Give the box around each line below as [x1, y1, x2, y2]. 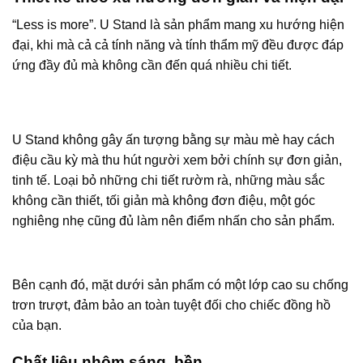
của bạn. [12, 318, 62, 333]
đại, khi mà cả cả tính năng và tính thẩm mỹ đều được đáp [12, 38, 344, 53]
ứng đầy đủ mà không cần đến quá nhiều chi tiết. [12, 58, 292, 73]
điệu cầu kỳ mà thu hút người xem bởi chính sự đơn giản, [12, 152, 342, 167]
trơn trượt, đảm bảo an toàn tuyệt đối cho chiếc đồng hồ [12, 298, 331, 313]
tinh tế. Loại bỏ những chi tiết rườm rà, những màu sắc [12, 173, 325, 187]
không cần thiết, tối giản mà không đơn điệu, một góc [12, 193, 315, 207]
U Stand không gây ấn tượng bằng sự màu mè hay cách [12, 132, 335, 147]
